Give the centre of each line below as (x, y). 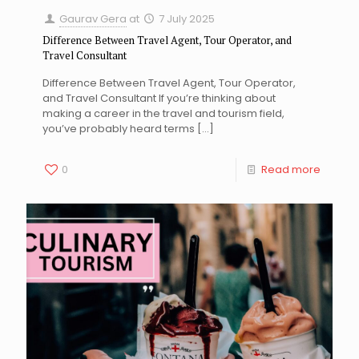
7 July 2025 (187, 18)
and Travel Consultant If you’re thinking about (159, 98)
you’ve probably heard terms (119, 128)
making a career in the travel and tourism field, (163, 113)
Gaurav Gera (93, 18)
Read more (291, 169)
